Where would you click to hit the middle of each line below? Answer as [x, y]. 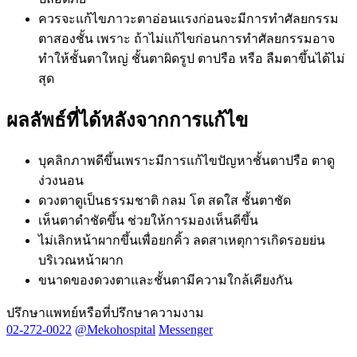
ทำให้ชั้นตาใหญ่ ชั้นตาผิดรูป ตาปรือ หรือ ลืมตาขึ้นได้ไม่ [192, 58]
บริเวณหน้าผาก [81, 261]
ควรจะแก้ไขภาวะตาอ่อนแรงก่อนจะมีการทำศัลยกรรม [188, 18]
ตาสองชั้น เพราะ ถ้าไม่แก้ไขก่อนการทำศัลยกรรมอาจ [186, 38]
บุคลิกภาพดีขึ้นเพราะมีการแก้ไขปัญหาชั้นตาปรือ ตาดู [186, 161]
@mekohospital [115, 330]
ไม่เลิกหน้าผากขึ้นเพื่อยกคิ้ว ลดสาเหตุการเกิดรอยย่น [182, 241]
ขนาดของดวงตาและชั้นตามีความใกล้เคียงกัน [165, 280]
